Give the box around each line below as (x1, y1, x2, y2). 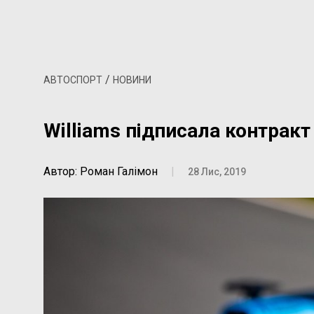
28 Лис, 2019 (188, 165, 246, 177)
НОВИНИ (113, 74, 151, 86)
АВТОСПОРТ (43, 74, 102, 86)
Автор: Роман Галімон (43, 164, 158, 178)
